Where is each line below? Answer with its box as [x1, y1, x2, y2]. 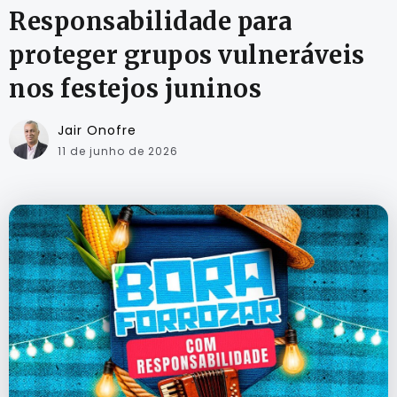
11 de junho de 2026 [58, 144, 178, 160]
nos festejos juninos [9, 74, 261, 105]
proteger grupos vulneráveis [9, 40, 365, 71]
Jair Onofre [58, 121, 136, 140]
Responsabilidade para [9, 6, 292, 37]
